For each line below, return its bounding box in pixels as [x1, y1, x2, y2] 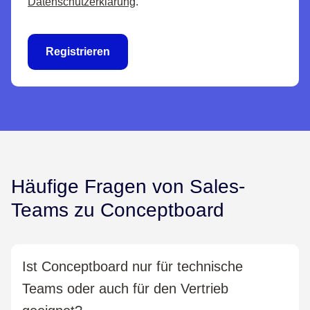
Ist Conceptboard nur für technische [22, 259, 243, 275]
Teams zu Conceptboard [11, 199, 224, 221]
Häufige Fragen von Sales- [11, 176, 245, 198]
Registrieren [46, 46, 110, 58]
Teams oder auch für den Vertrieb [22, 281, 228, 297]
